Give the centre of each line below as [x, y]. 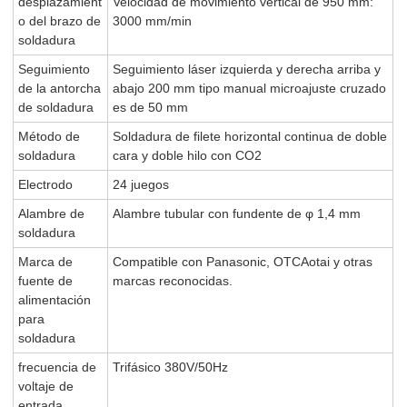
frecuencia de [58, 367]
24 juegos [141, 184]
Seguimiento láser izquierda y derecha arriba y [247, 69]
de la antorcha [60, 88]
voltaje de [46, 386]
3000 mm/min [153, 20]
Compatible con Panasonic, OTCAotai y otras [243, 261]
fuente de [46, 280]
